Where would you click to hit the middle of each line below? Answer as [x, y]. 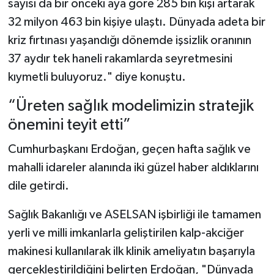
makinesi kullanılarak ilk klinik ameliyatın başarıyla [131, 251]
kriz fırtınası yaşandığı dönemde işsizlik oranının [129, 41]
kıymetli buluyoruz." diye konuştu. [97, 77]
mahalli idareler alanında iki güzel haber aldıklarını [133, 167]
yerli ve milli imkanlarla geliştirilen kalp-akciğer [126, 233]
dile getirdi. [38, 186]
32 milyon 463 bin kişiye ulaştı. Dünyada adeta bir [136, 22]
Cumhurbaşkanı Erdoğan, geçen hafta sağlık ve [129, 149]
